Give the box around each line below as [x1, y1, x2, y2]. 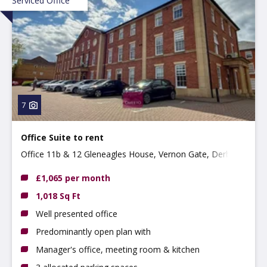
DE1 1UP [21, 163, 55, 175]
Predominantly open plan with [36, 225, 151, 237]
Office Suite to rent [21, 131, 104, 143]
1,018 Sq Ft [36, 190, 80, 201]
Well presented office [36, 207, 117, 219]
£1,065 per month [36, 172, 110, 184]
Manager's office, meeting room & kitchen [36, 243, 200, 255]
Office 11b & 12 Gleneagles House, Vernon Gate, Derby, [21, 148, 237, 160]
